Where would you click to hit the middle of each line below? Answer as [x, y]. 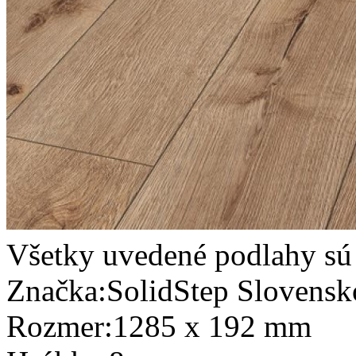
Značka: [56, 290]
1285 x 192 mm [212, 326]
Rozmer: [60, 326]
